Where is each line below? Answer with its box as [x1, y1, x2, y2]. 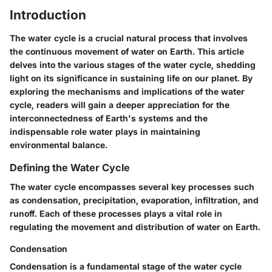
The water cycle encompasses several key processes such [10, 181, 254, 192]
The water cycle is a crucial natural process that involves [10, 32, 248, 43]
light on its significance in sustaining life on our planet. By [10, 72, 253, 83]
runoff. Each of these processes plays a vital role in [10, 208, 222, 219]
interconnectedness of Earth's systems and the [10, 112, 208, 123]
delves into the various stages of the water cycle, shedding [10, 59, 256, 70]
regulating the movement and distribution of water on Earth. [10, 221, 260, 232]
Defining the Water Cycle [10, 161, 130, 174]
